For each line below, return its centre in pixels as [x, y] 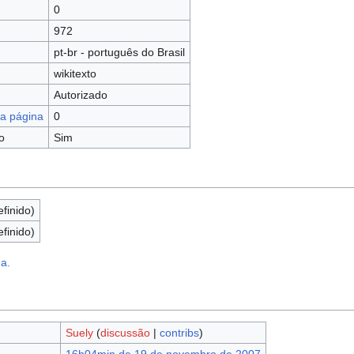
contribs [179, 333]
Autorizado [80, 95]
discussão [125, 333]
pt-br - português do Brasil [119, 53]
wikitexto [75, 74]
